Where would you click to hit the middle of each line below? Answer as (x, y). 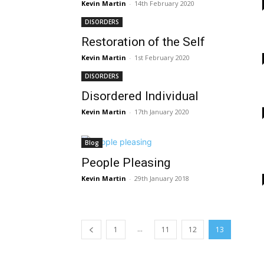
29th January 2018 (162, 178)
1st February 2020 (162, 57)
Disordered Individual (140, 96)
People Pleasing (126, 163)
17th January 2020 (162, 112)
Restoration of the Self (143, 42)
